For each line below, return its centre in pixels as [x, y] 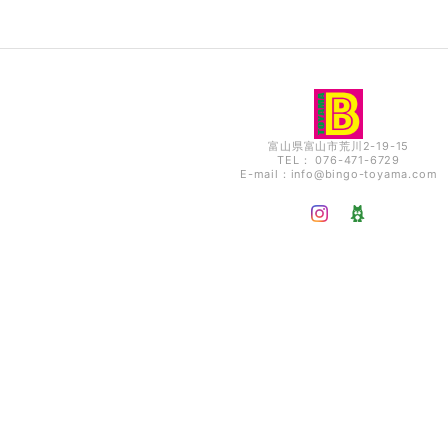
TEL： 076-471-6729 [338, 159]
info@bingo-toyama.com [364, 173]
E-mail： [265, 173]
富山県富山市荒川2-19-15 [339, 145]
